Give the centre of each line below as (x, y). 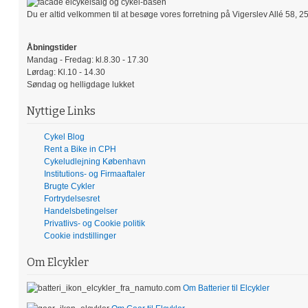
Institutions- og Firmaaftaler (94, 174)
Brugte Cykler (69, 187)
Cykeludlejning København (95, 162)
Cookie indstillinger (80, 236)
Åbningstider (52, 48)
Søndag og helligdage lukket (80, 85)
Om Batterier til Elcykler (226, 288)
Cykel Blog (64, 137)
